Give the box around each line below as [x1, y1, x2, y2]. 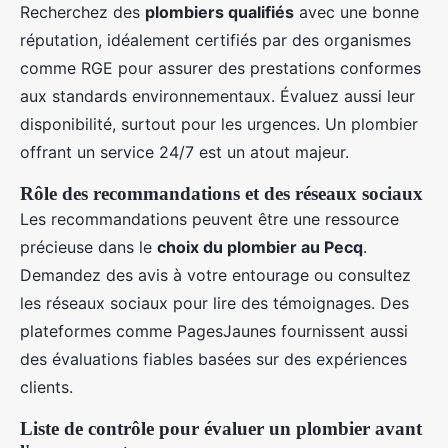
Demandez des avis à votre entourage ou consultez [20, 265, 411, 286]
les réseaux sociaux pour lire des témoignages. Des [20, 293, 409, 314]
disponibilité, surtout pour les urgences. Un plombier [20, 114, 418, 135]
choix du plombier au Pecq [157, 237, 363, 258]
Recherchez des [20, 2, 145, 23]
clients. [20, 377, 73, 398]
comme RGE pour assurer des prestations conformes [20, 58, 421, 79]
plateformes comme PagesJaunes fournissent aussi [20, 321, 408, 342]
